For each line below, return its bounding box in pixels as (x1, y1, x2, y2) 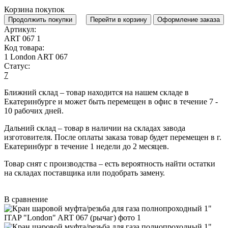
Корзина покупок (4, 5, 65, 14)
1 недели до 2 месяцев (90, 142, 167, 151)
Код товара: (4, 43, 44, 52)
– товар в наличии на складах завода (56, 124, 185, 133)
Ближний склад (4, 88, 58, 97)
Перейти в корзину (90, 16, 147, 24)
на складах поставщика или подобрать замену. (4, 168, 165, 178)
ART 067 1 (4, 34, 41, 43)
